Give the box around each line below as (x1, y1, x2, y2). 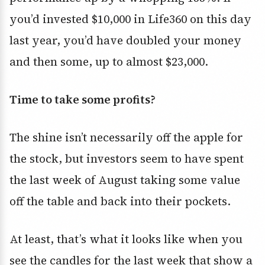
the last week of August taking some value (9, 172, 240, 188)
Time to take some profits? (9, 91, 156, 107)
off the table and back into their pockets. (9, 193, 231, 209)
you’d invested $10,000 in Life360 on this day (9, 11, 251, 27)
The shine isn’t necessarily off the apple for (9, 129, 243, 145)
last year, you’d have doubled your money (9, 32, 241, 48)
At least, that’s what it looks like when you (9, 231, 243, 247)
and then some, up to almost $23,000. (9, 53, 208, 69)
